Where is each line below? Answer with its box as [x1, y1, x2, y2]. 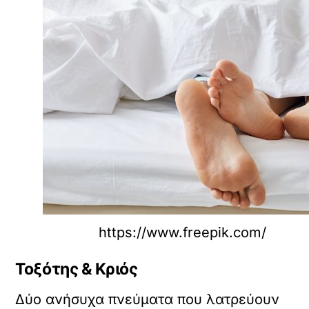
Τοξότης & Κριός [15, 259, 138, 279]
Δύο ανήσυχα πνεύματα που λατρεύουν [15, 290, 280, 308]
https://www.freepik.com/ [98, 224, 266, 241]
